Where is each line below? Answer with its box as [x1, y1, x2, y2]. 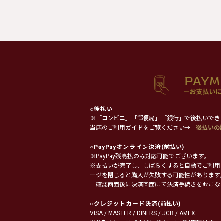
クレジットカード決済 [94, 200, 158, 208]
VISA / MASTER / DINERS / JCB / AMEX [90, 210, 195, 217]
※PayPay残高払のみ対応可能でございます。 [90, 153, 210, 160]
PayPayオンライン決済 [94, 144, 161, 151]
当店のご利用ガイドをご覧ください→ [90, 124, 192, 132]
